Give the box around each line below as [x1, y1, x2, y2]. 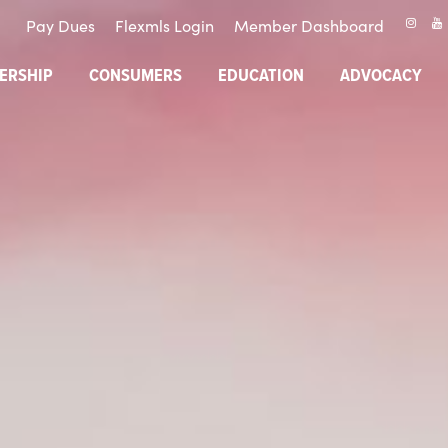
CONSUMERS [89, 65, 182, 88]
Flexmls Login [114, 13, 214, 36]
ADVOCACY [340, 65, 422, 88]
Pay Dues [25, 13, 95, 36]
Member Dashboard [233, 13, 384, 36]
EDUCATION [218, 65, 304, 88]
